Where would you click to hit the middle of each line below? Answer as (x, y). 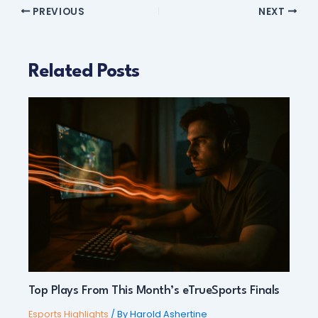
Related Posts (83, 72)
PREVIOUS (57, 11)
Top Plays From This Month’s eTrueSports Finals (154, 290)
